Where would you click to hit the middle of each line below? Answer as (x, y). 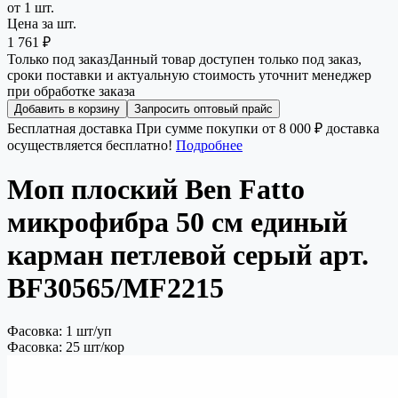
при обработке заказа (71, 92)
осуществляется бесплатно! (92, 146)
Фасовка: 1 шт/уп (60, 331)
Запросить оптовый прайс (203, 109)
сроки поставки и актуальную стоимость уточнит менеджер (189, 76)
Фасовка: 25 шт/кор (66, 347)
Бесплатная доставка (70, 129)
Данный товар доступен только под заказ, (235, 60)
